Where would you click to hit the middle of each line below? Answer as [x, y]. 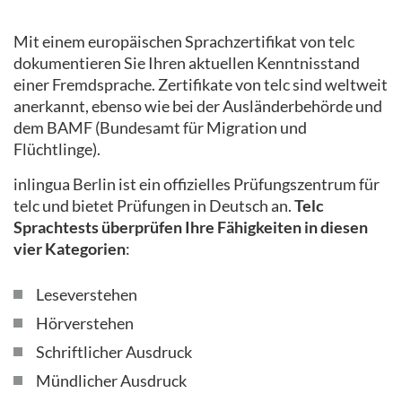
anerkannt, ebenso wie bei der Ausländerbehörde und [198, 105]
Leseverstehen [87, 294]
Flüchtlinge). [58, 149]
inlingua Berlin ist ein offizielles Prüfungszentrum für [197, 184]
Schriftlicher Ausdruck [114, 351]
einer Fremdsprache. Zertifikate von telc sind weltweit [201, 84]
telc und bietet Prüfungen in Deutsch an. [154, 205]
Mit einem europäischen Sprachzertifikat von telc [184, 41]
